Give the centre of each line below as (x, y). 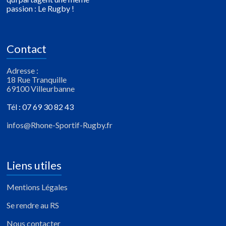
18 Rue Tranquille (37, 79)
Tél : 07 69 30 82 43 (40, 106)
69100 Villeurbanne (41, 88)
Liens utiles (34, 165)
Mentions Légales (37, 187)
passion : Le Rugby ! (41, 8)
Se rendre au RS (33, 205)
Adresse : (23, 70)
